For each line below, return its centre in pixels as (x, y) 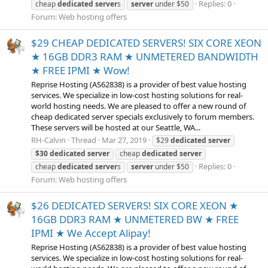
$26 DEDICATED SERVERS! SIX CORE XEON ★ (135, 205)
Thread (84, 140)
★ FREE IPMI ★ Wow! (80, 70)
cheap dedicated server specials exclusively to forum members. (143, 116)
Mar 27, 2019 (124, 140)
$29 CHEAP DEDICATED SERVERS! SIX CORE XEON (146, 42)
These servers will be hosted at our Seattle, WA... (116, 127)
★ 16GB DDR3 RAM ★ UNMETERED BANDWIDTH (145, 56)
